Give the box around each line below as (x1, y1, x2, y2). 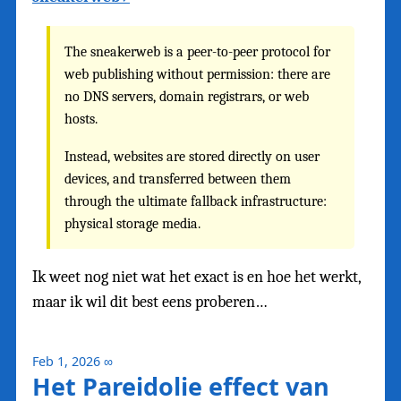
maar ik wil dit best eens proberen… (32, 292, 268, 311)
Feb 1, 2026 (32, 352, 100, 370)
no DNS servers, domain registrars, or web (64, 88, 310, 106)
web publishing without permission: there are (64, 65, 331, 83)
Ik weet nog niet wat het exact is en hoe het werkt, (32, 267, 361, 286)
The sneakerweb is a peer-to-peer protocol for (64, 43, 331, 61)
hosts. (64, 110, 98, 128)
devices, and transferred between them (64, 169, 292, 187)
